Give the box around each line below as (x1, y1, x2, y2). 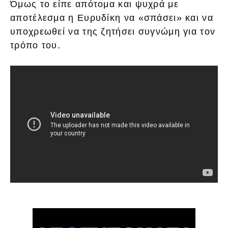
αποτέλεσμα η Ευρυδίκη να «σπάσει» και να (10, 13, 213, 23)
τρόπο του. (10, 40, 61, 51)
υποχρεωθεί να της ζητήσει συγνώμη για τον (10, 26, 216, 37)
